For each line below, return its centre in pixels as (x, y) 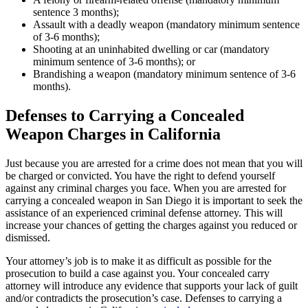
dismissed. (28, 237)
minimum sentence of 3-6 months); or (114, 61)
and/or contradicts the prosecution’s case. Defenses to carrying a (144, 298)
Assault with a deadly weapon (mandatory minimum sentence (166, 24)
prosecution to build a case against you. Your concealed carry (137, 273)
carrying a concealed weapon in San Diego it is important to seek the (154, 200)
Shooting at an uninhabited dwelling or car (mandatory (151, 49)
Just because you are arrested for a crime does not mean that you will (154, 163)
